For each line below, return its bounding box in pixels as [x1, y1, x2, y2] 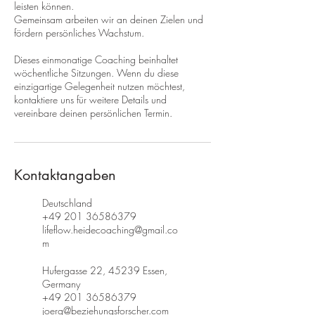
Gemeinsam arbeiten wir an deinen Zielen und [14, 12, 203, 26]
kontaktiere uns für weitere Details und [14, 92, 167, 106]
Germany [42, 276, 80, 290]
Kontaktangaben [14, 165, 116, 184]
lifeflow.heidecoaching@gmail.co [42, 222, 178, 236]
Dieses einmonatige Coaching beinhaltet [14, 52, 178, 66]
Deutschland [42, 195, 92, 210]
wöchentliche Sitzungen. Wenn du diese [14, 65, 179, 79]
